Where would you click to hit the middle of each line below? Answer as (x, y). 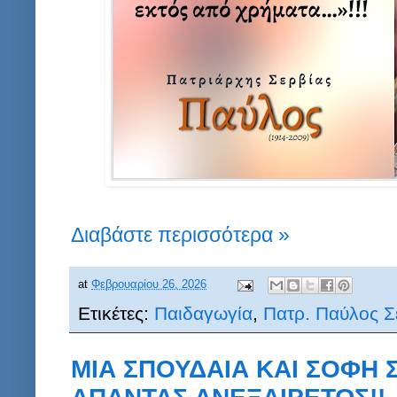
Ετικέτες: (116, 314)
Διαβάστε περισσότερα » (180, 234)
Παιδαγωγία (203, 314)
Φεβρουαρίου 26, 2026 (149, 285)
